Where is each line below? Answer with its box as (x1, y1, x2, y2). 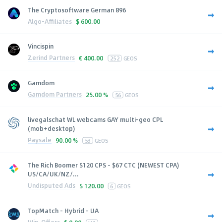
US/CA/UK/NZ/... (28, 169, 79, 178)
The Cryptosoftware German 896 (28, 5, 126, 14)
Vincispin (28, 41, 54, 51)
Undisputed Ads (28, 181, 75, 190)
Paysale (28, 135, 52, 145)
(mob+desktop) (28, 123, 75, 133)
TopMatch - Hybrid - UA (28, 206, 99, 215)
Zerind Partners (28, 53, 75, 62)
